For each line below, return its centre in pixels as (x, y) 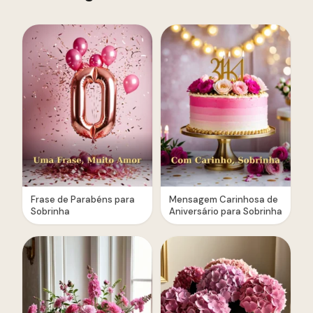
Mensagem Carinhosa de (224, 199)
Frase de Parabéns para (83, 199)
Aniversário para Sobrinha (226, 211)
